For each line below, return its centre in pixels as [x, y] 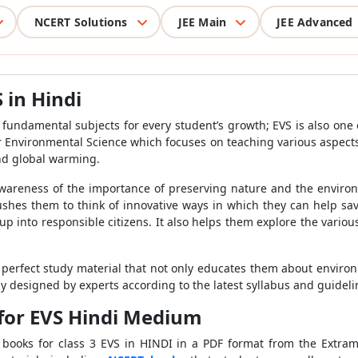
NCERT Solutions [81, 22]
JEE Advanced [315, 22]
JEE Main [202, 22]
